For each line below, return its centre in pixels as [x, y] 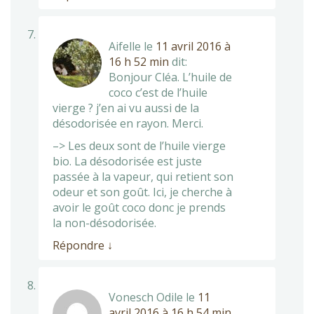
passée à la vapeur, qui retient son [143, 176]
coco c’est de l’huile [158, 92]
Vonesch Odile [146, 297]
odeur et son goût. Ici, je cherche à [142, 192]
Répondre [80, 245]
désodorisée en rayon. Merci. [128, 123]
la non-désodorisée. [104, 223]
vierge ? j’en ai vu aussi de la [126, 108]
